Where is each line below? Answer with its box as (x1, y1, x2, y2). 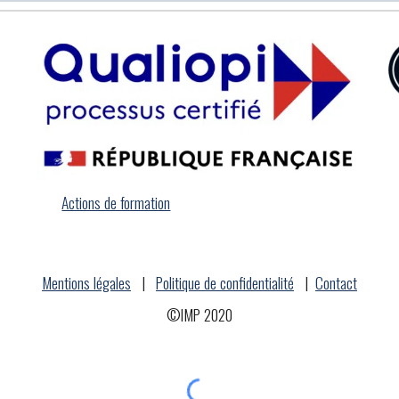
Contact (314, 271, 357, 294)
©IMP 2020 (166, 303, 232, 326)
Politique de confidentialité (155, 271, 294, 294)
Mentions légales (41, 271, 131, 294)
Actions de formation (61, 191, 171, 215)
